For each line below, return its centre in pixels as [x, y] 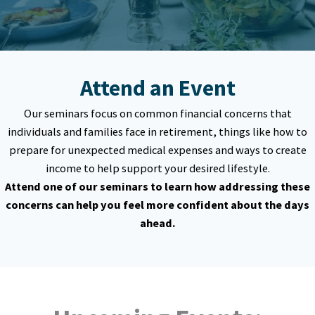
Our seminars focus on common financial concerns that [157, 113]
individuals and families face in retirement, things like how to [157, 131]
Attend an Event [157, 88]
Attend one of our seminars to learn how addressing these [157, 186]
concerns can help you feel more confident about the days [157, 205]
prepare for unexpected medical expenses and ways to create [157, 150]
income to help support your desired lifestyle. [157, 168]
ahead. [157, 223]
